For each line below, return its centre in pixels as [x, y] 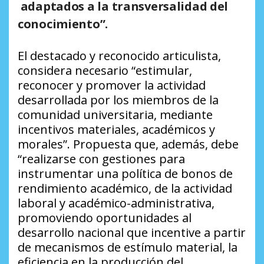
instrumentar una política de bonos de [125, 174]
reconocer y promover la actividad [112, 85]
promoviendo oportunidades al [105, 218]
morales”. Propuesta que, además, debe [128, 144]
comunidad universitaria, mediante [115, 115]
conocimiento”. [64, 24]
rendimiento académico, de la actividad [125, 189]
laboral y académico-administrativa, [116, 203]
